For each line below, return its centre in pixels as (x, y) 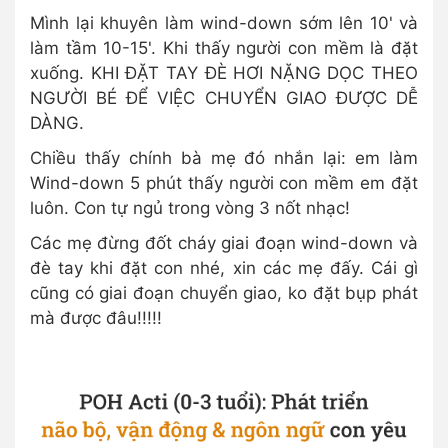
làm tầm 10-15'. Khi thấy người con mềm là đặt (224, 47)
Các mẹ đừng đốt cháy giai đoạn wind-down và (224, 242)
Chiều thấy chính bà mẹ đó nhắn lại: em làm (224, 157)
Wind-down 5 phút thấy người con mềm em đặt (224, 182)
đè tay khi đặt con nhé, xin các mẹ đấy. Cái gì (224, 267)
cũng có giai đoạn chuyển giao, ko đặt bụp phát (224, 292)
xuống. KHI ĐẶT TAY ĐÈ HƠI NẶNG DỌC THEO (224, 72)
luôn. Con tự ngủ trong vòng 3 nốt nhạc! (190, 207)
